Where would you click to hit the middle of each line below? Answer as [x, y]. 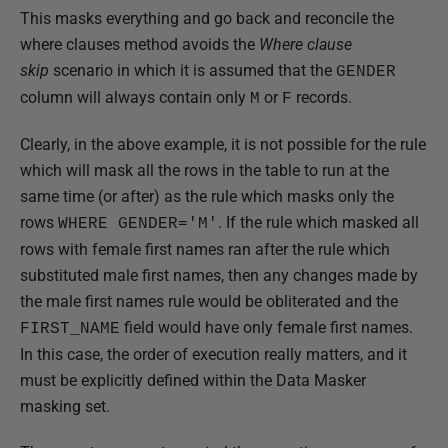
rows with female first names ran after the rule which [205, 250]
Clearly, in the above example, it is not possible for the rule [223, 145]
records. [322, 98]
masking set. [65, 407]
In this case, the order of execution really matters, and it [213, 355]
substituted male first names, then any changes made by [219, 276]
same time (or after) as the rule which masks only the [207, 197]
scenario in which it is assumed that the [192, 71]
